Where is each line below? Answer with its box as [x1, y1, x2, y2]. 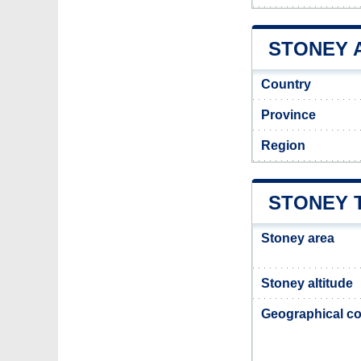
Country [261, 77, 311, 91]
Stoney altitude [261, 276, 353, 290]
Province [261, 108, 316, 122]
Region [261, 139, 305, 152]
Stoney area [261, 231, 334, 245]
